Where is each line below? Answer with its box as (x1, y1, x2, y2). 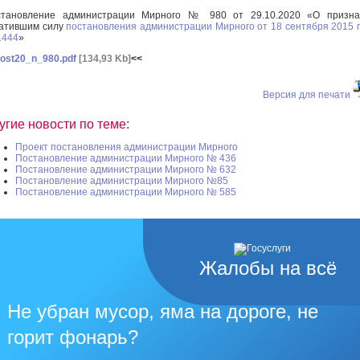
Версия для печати (263, 88, 350, 100)
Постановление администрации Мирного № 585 (15, 186, 236, 198)
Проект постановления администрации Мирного (15, 141, 238, 153)
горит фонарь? (7, 326, 138, 349)
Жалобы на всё (199, 257, 337, 280)
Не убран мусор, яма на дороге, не (7, 301, 318, 323)
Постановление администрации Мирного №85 (15, 175, 228, 187)
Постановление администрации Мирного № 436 (15, 153, 236, 165)
